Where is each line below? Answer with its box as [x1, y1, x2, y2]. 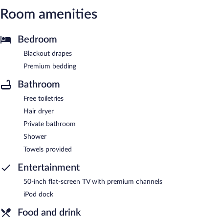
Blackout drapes [23, 50, 72, 57]
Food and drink [18, 207, 81, 218]
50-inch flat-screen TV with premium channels [23, 178, 162, 185]
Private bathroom [23, 120, 76, 128]
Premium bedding [23, 63, 76, 70]
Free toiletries [23, 95, 64, 102]
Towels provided [23, 146, 72, 153]
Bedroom [18, 34, 57, 44]
